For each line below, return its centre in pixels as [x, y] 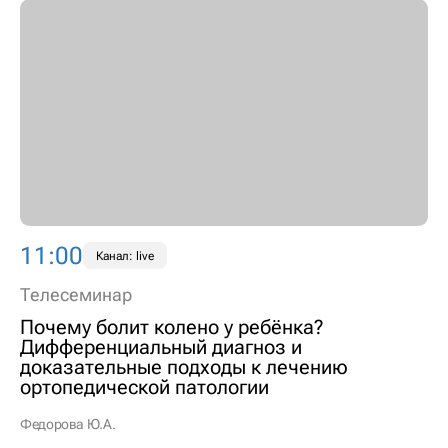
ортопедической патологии [144, 386]
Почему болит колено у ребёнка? [171, 326]
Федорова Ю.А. [68, 423]
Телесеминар [76, 295]
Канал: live [125, 255]
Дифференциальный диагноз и [161, 346]
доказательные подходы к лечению [184, 366]
